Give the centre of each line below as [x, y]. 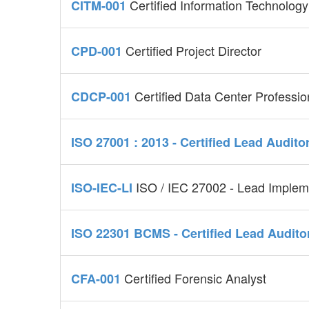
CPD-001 [98, 51]
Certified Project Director [193, 51]
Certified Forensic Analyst [195, 278]
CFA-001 [98, 279]
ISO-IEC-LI [103, 188]
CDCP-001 [103, 97]
